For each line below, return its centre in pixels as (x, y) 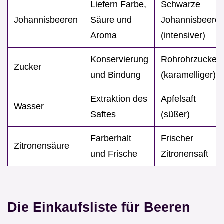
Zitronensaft (185, 154)
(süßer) (175, 114)
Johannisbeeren (46, 20)
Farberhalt (111, 138)
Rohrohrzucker (190, 59)
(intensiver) (183, 35)
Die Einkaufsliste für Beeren (99, 207)
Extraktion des (119, 99)
